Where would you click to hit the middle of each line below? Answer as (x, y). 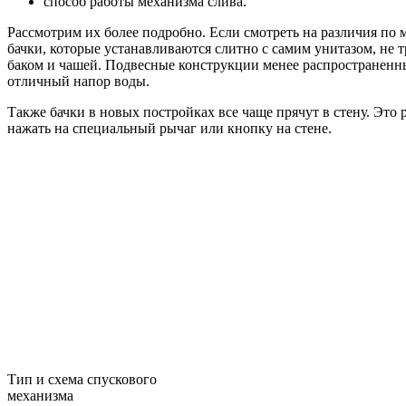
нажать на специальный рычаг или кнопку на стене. (169, 128)
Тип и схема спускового (82, 379)
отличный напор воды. (78, 81)
